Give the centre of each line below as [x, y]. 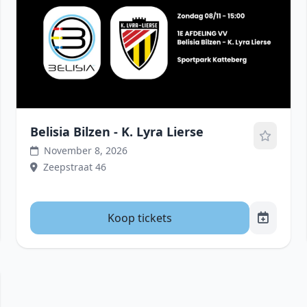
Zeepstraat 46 [75, 167]
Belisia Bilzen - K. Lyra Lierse [117, 132]
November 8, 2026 [86, 150]
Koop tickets [140, 218]
